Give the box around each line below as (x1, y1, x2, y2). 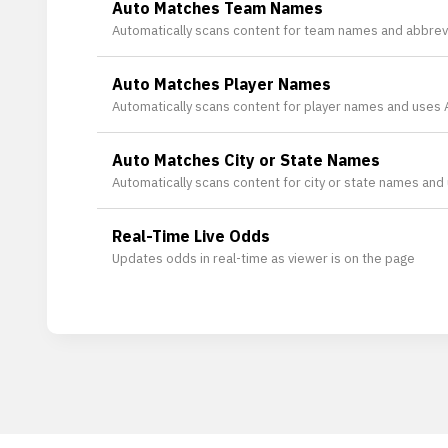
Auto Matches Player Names (112, 74, 331, 94)
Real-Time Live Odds (112, 226, 270, 246)
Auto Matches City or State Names (112, 150, 380, 170)
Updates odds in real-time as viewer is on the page (112, 250, 415, 267)
